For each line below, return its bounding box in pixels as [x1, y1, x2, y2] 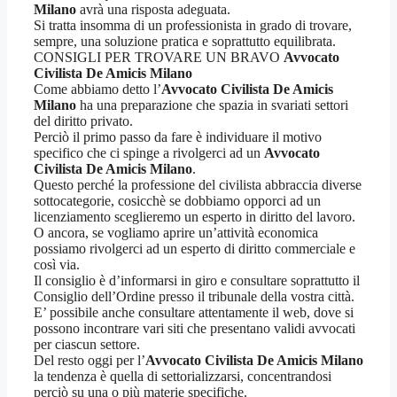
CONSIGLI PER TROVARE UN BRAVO [34, 50, 284, 66]
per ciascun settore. [34, 337, 140, 353]
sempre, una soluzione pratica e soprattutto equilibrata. [34, 34, 336, 50]
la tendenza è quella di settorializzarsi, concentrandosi [34, 369, 331, 385]
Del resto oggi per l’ [34, 353, 145, 369]
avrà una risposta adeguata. [76, 2, 230, 18]
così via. [34, 257, 80, 273]
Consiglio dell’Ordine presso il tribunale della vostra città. [34, 289, 354, 305]
